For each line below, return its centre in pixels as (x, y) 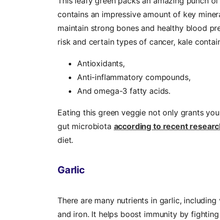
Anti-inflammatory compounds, (135, 77)
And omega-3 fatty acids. (124, 91)
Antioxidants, (102, 64)
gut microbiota (86, 126)
